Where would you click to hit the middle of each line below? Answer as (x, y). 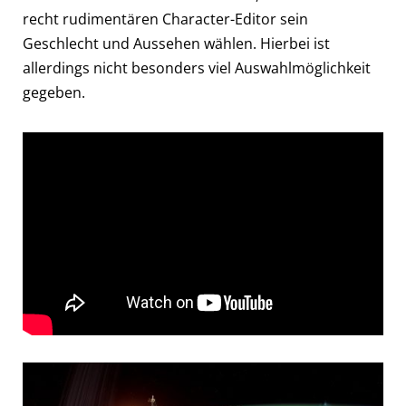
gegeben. (54, 92)
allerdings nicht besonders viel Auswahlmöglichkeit (197, 68)
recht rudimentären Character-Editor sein (165, 19)
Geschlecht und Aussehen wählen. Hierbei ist (176, 43)
